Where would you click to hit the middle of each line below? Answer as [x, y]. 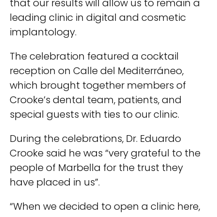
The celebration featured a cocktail [94, 56]
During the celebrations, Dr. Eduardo [95, 138]
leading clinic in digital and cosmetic [98, 17]
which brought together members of [98, 85]
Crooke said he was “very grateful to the [105, 153]
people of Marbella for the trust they [96, 167]
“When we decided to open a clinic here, [105, 206]
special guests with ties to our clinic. [94, 114]
